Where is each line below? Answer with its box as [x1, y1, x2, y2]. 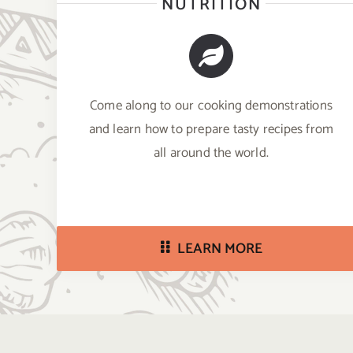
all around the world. [153, 141, 269, 164]
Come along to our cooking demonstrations [89, 94, 333, 117]
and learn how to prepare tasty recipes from [88, 117, 334, 140]
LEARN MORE [176, 236, 262, 261]
